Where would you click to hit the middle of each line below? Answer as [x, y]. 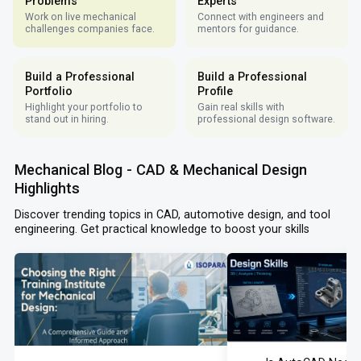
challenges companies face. [89, 29]
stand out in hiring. [66, 119]
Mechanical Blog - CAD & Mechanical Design [160, 170]
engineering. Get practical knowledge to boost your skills [162, 229]
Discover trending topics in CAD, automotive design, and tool [172, 215]
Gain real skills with [241, 107]
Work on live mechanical [80, 17]
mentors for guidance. [248, 29]
